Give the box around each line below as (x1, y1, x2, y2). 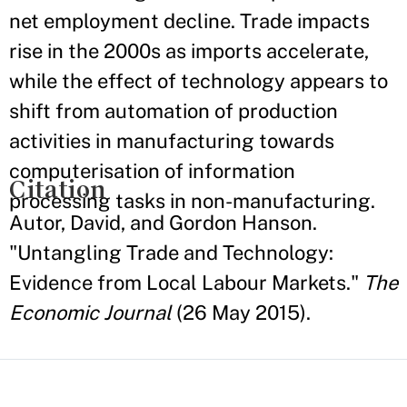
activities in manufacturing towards (9, 129, 334, 153)
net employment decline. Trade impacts (9, 9, 370, 33)
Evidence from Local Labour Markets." (9, 271, 363, 294)
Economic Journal (9, 301, 172, 324)
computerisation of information (9, 159, 295, 183)
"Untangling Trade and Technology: (9, 241, 333, 264)
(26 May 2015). (172, 301, 311, 324)
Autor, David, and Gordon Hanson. (9, 211, 317, 234)
